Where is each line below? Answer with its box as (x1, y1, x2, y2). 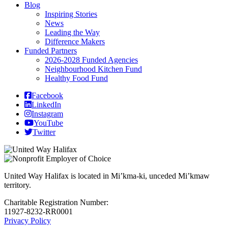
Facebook (32, 91, 63, 100)
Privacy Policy (4, 216, 51, 225)
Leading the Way (45, 27, 100, 37)
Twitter (33, 127, 55, 136)
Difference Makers (45, 37, 105, 46)
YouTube (34, 118, 63, 127)
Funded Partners (24, 46, 77, 55)
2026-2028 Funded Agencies (45, 55, 138, 64)
